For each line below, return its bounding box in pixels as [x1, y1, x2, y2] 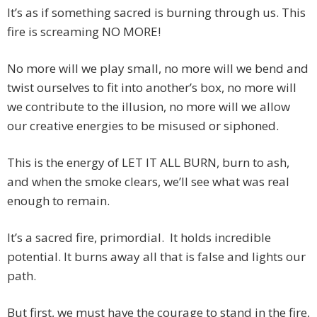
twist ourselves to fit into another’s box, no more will [7, 79, 296, 96]
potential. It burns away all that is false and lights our [7, 248, 306, 265]
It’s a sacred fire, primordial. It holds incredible [7, 229, 271, 246]
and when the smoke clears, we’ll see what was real [7, 173, 289, 190]
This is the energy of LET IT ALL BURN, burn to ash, [7, 154, 289, 171]
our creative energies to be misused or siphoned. [7, 117, 279, 134]
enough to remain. [7, 192, 110, 209]
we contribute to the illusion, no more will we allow [7, 98, 290, 115]
